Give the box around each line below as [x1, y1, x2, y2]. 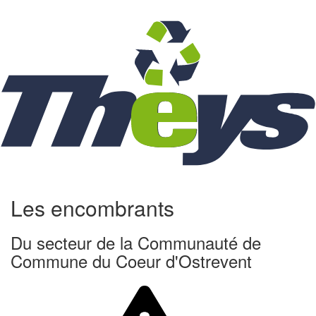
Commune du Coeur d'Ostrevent [11, 248, 252, 273]
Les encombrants [11, 193, 174, 223]
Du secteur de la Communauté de [11, 230, 261, 255]
